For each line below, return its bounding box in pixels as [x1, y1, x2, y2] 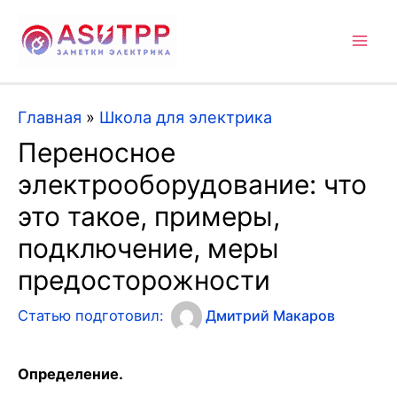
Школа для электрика [99, 107, 272, 128]
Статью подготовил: [18, 306, 164, 324]
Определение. [18, 365, 123, 384]
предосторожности [18, 263, 270, 296]
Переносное [18, 136, 175, 168]
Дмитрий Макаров [206, 306, 335, 324]
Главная [18, 107, 82, 128]
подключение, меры [18, 231, 279, 264]
